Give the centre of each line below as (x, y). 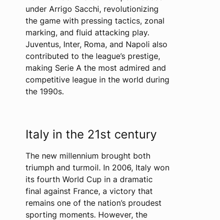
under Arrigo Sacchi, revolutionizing (92, 9)
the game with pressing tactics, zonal (95, 21)
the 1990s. (44, 91)
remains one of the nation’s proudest (93, 203)
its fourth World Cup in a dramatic (89, 179)
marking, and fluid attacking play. (87, 32)
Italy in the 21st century (91, 134)
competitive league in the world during (97, 80)
